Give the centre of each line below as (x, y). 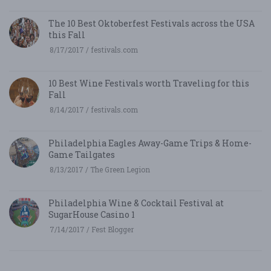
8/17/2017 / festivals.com (94, 50)
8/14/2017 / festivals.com (94, 110)
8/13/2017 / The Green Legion (100, 170)
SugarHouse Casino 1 (92, 215)
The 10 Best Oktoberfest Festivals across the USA (152, 24)
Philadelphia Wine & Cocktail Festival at (136, 203)
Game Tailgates (82, 155)
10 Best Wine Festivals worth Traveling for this (149, 83)
